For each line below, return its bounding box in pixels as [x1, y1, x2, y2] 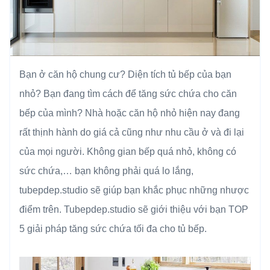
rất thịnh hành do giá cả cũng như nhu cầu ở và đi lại [19, 127, 244, 137]
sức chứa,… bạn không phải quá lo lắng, [19, 165, 193, 176]
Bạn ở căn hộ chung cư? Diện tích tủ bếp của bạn [19, 69, 231, 80]
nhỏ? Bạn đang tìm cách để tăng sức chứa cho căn [19, 88, 237, 99]
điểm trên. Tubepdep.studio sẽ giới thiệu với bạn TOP [19, 204, 248, 215]
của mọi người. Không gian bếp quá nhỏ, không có [19, 146, 236, 157]
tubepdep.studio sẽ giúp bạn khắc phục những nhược [19, 184, 249, 195]
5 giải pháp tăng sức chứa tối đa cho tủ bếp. [19, 223, 207, 234]
